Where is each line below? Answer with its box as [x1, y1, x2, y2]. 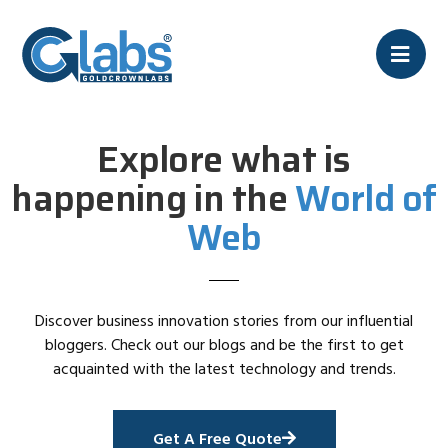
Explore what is [97, 131, 351, 188]
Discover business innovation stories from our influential [35, 308, 413, 332]
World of [295, 170, 437, 227]
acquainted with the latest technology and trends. [52, 356, 396, 380]
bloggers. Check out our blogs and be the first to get [44, 332, 404, 356]
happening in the [11, 170, 296, 227]
